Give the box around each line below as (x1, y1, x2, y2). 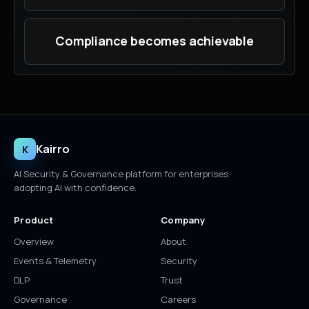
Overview (14, 235, 54, 248)
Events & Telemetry (14, 255, 97, 268)
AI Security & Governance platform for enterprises (14, 168, 228, 181)
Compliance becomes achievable (55, 32, 254, 50)
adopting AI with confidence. (14, 181, 137, 195)
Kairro (36, 141, 70, 157)
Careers (161, 293, 196, 306)
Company (161, 214, 205, 227)
